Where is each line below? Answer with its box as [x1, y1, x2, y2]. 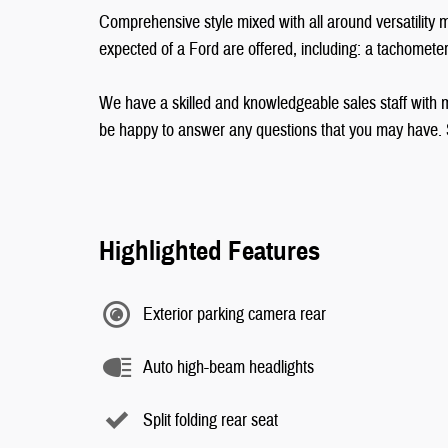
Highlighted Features [99, 234, 320, 268]
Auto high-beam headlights [143, 355, 314, 379]
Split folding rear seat [143, 408, 278, 432]
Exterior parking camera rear [143, 302, 326, 326]
